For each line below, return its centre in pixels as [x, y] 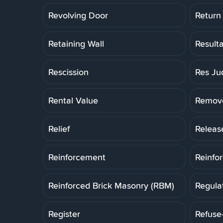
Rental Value [73, 100]
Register [64, 214]
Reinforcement [77, 157]
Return [208, 15]
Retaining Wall [76, 43]
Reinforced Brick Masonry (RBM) [111, 185]
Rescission [68, 72]
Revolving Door [78, 15]
